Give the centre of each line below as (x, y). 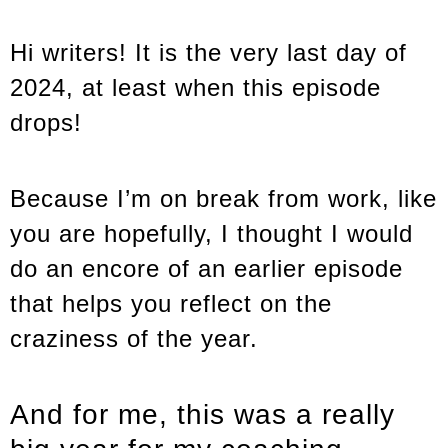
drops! (46, 123)
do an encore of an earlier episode (206, 269)
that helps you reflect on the (171, 304)
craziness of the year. (134, 339)
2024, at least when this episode (195, 88)
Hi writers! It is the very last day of (208, 53)
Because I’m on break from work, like (223, 199)
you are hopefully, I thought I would (211, 234)
